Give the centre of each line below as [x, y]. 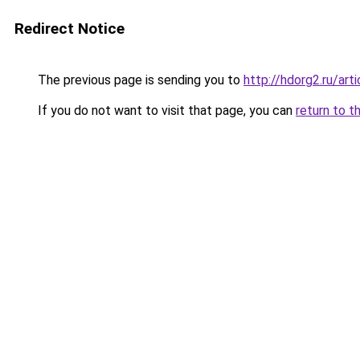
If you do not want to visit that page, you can [165, 110]
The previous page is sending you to [139, 80]
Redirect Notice [70, 29]
